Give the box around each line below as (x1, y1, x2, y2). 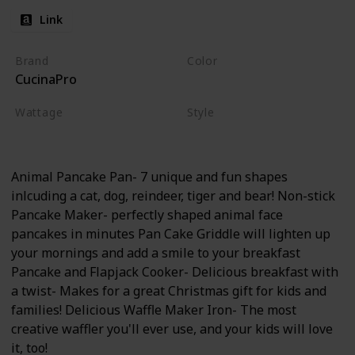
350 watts (19, 123, 77, 139)
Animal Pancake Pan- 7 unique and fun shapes (11, 167, 288, 185)
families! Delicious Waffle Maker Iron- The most (11, 300, 296, 319)
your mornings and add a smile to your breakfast (11, 243, 300, 261)
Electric (256, 123, 299, 139)
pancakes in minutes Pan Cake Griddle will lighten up (11, 224, 330, 242)
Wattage (14, 104, 63, 120)
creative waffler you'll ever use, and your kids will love (11, 319, 333, 338)
